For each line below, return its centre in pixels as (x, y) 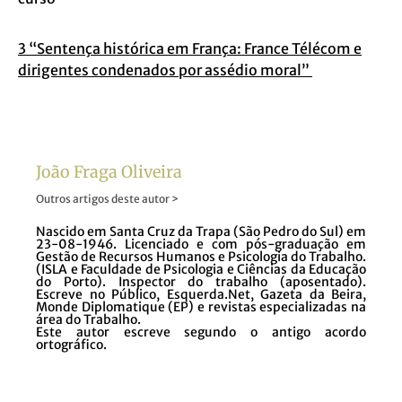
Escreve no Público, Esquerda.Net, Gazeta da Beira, (201, 294)
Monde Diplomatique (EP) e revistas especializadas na (201, 307)
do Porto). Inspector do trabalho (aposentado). (201, 282)
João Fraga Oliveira (109, 172)
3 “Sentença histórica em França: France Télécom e (190, 48)
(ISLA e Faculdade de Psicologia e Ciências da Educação (201, 269)
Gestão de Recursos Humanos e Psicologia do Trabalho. (201, 257)
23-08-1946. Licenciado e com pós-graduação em (201, 244)
